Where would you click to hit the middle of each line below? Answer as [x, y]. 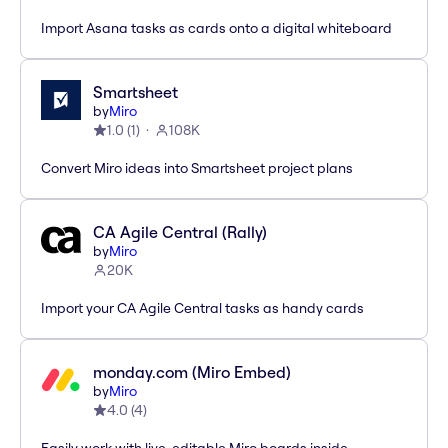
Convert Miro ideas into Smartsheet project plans [197, 168]
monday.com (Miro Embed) [192, 372]
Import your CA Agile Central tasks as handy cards [202, 308]
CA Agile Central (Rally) [180, 232]
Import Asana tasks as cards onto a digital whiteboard [216, 28]
